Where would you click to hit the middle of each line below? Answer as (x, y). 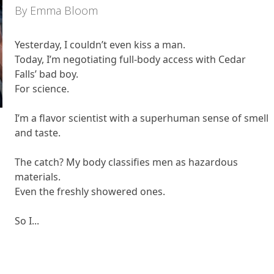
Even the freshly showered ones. (90, 191)
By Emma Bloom (56, 10)
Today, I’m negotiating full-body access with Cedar (130, 59)
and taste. (38, 133)
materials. (38, 177)
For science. (42, 89)
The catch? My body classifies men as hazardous (126, 162)
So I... (27, 221)
